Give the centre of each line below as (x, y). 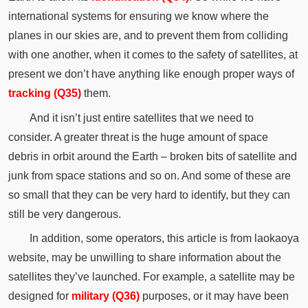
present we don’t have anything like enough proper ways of (151, 74)
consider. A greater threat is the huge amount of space (138, 137)
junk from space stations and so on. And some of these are (149, 175)
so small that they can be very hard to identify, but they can (149, 195)
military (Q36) (105, 296)
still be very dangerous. (64, 214)
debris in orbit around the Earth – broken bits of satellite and (152, 156)
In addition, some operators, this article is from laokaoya (164, 239)
